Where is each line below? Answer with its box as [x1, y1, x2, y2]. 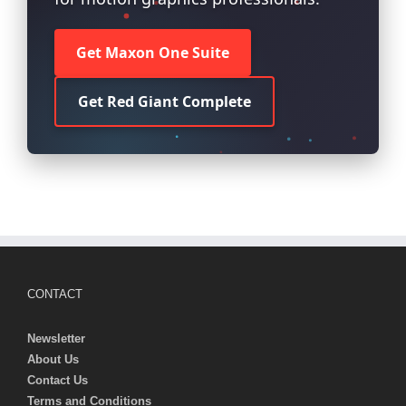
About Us [27, 353, 79, 367]
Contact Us [27, 373, 88, 388]
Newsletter [27, 332, 85, 346]
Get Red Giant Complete [77, 92, 251, 112]
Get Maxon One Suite [75, 43, 229, 63]
